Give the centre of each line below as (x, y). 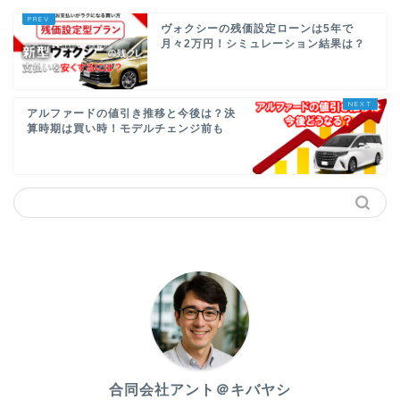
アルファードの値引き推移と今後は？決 (131, 113)
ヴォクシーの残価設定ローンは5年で (257, 28)
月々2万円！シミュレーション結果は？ (263, 43)
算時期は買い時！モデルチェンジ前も (125, 128)
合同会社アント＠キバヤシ (200, 389)
